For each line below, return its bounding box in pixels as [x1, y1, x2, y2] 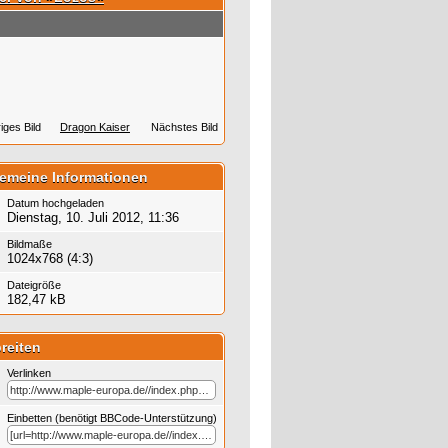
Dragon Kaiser [59, 121, 130, 134]
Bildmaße [7, 238, 52, 251]
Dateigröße [7, 279, 61, 292]
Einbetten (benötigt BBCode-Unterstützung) [7, 412, 217, 425]
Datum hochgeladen [7, 197, 104, 210]
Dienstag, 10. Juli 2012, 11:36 [7, 210, 179, 226]
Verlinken [7, 367, 51, 380]
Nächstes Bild [151, 121, 219, 134]
